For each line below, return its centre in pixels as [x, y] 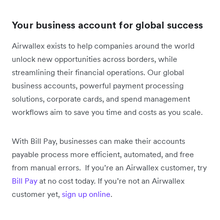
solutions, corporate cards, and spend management [101, 99]
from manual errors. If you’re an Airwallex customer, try [109, 168]
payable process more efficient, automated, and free [103, 154]
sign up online [86, 194]
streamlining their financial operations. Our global [98, 72]
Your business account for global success [107, 25]
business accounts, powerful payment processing [98, 86]
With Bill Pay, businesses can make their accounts [98, 141]
